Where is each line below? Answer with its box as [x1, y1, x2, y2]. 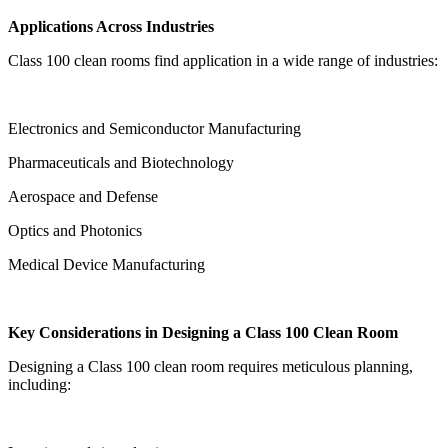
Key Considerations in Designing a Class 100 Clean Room [8, 324, 398, 342]
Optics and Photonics [8, 222, 142, 240]
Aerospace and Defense [8, 188, 158, 206]
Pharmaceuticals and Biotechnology [8, 154, 234, 172]
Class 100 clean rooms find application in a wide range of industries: [8, 52, 438, 70]
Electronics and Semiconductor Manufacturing [8, 120, 301, 138]
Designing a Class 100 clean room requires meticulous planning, [8, 358, 413, 376]
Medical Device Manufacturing [8, 256, 205, 274]
